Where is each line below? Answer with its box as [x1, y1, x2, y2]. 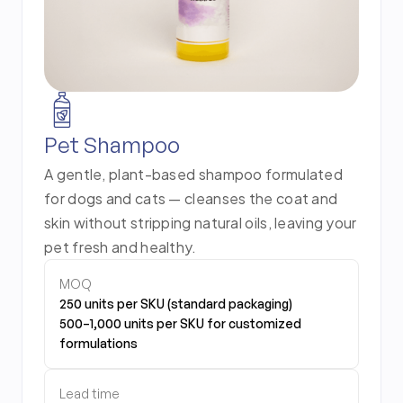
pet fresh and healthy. [44, 237, 197, 257]
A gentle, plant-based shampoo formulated [44, 165, 343, 184]
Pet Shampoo [44, 131, 180, 159]
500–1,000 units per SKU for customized [59, 316, 301, 332]
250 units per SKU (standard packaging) [59, 296, 292, 312]
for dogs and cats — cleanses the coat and [44, 189, 338, 209]
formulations [59, 336, 138, 352]
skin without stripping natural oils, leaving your [44, 213, 357, 233]
